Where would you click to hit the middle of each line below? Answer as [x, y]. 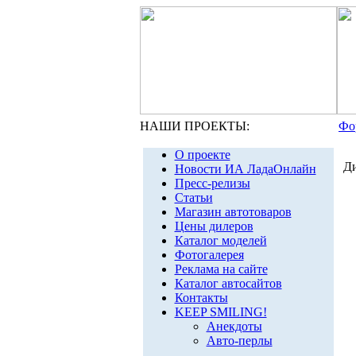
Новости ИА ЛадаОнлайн [245, 169]
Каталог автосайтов [228, 283]
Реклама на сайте [221, 269]
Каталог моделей [221, 240]
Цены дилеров [214, 226]
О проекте [202, 155]
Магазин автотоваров [233, 212]
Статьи [193, 197]
